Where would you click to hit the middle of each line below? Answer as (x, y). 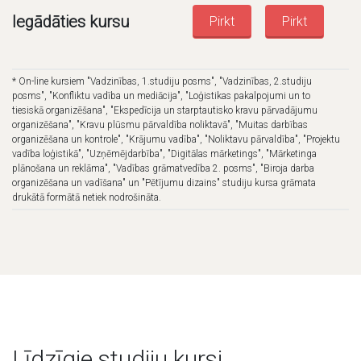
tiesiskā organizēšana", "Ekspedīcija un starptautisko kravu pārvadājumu (165, 110)
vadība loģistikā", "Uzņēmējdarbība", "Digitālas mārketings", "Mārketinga (164, 154)
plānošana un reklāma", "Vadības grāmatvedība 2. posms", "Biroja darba (163, 168)
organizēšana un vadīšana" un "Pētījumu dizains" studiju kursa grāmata (164, 183)
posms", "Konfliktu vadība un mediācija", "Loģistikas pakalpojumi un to (161, 95)
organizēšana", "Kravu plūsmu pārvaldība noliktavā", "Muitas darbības (160, 124)
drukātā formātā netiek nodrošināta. (87, 197)
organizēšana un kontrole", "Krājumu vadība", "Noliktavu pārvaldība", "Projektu (176, 139)
